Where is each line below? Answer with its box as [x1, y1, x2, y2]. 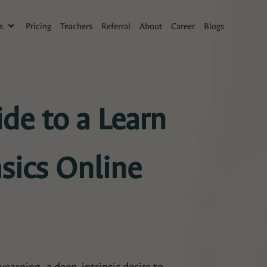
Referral [101, 21, 131, 32]
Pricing [26, 21, 52, 32]
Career [171, 21, 195, 32]
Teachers [60, 21, 93, 32]
